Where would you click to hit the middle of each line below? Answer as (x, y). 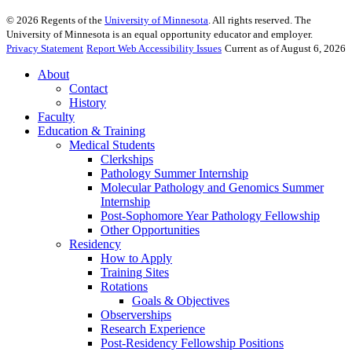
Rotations (124, 287)
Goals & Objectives (181, 301)
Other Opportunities (150, 230)
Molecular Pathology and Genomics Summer (212, 188)
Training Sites (135, 273)
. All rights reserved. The (260, 20)
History (88, 103)
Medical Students (112, 145)
